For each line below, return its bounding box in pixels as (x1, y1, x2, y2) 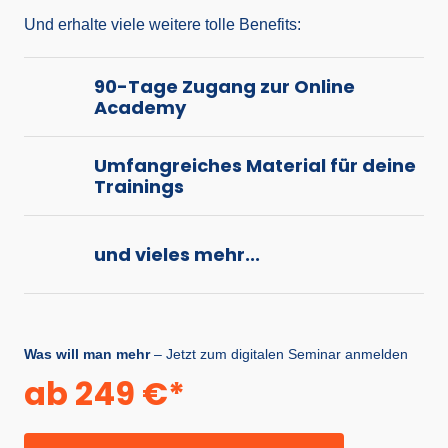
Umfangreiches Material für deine (94, 152, 416, 178)
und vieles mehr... (94, 242, 260, 268)
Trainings (94, 173, 184, 199)
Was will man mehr (24, 346, 150, 363)
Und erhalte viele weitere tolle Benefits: (24, 16, 301, 34)
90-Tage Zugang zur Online (94, 73, 355, 99)
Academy (94, 94, 186, 120)
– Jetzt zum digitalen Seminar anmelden (150, 346, 408, 363)
